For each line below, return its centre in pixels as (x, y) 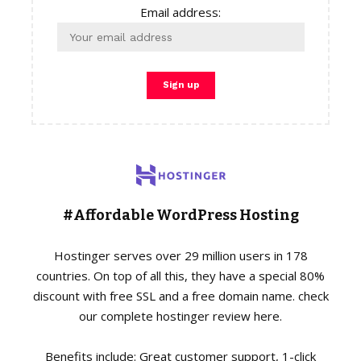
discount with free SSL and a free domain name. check (180, 296)
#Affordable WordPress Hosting (180, 216)
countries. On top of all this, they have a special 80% (180, 276)
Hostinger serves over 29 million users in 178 (180, 256)
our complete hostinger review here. (180, 316)
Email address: (180, 12)
